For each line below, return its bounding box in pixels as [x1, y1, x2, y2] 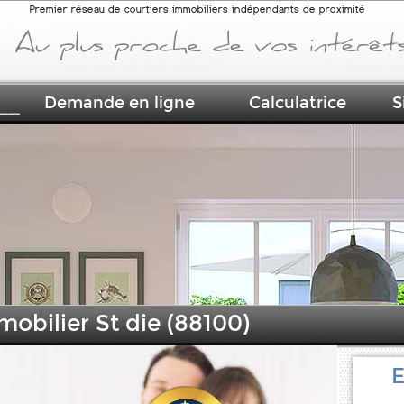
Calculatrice [249, 93, 346, 113]
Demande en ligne [43, 93, 195, 113]
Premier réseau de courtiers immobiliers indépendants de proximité [29, 4, 365, 14]
